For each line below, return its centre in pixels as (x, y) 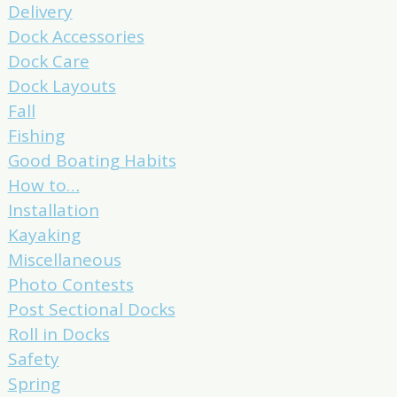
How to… (43, 186)
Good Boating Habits (92, 161)
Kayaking (44, 235)
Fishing (36, 136)
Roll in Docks (58, 335)
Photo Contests (70, 285)
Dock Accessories (76, 37)
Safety (33, 359)
